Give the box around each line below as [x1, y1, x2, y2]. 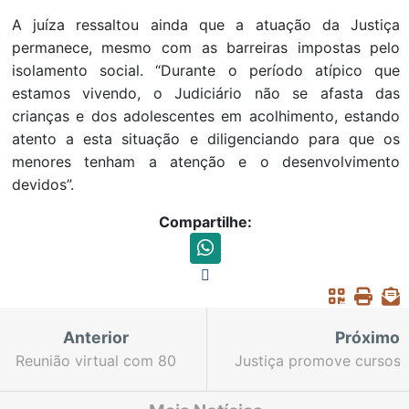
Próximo [335, 327, 401, 347]
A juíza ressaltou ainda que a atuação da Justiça [11, 15, 401, 34]
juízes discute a [42, 373, 149, 393]
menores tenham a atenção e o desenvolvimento [11, 152, 401, 171]
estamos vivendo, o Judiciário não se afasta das [11, 83, 401, 102]
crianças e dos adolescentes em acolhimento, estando [11, 106, 401, 125]
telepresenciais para [261, 373, 401, 393]
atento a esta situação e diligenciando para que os [11, 129, 401, 148]
